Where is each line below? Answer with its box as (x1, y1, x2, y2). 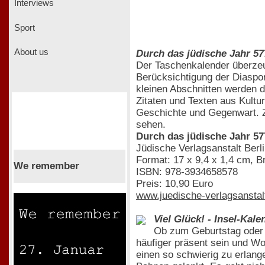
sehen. (136, 118, 166, 130)
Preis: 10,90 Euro (136, 177, 213, 189)
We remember (13, 160, 79, 172)
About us (12, 47, 49, 57)
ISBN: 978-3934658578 (136, 166, 238, 177)
